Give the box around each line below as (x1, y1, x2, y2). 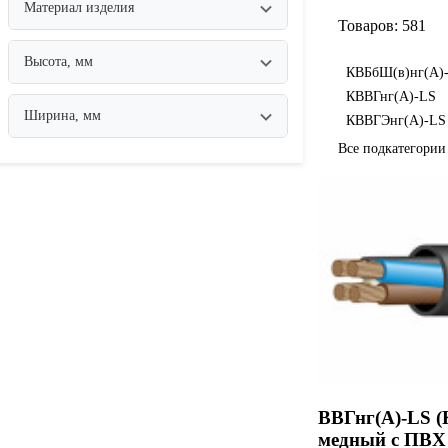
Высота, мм (24, 54, 93, 70)
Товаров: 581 (338, 17, 426, 35)
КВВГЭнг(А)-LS (346, 113, 446, 129)
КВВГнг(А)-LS (346, 89, 436, 105)
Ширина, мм (24, 108, 101, 124)
